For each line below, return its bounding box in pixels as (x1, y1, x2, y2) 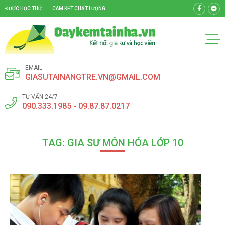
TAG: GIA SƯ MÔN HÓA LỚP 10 (42, 136, 183, 149)
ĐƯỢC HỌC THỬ (5, 6, 42, 11)
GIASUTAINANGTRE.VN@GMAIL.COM (25, 72, 160, 82)
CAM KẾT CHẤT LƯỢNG (52, 6, 105, 11)
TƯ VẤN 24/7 (22, 93, 58, 100)
